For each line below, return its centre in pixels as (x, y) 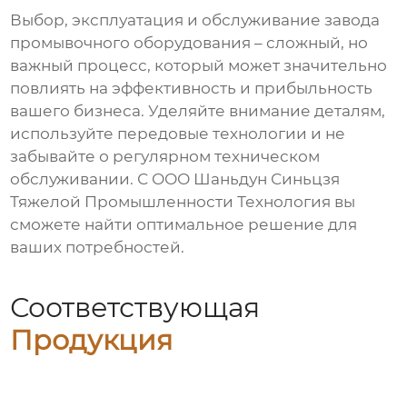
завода (352, 20)
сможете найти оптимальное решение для (184, 225)
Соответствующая (135, 307)
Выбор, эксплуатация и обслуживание (168, 20)
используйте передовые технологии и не (178, 134)
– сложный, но (310, 43)
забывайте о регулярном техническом (165, 157)
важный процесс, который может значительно (199, 66)
